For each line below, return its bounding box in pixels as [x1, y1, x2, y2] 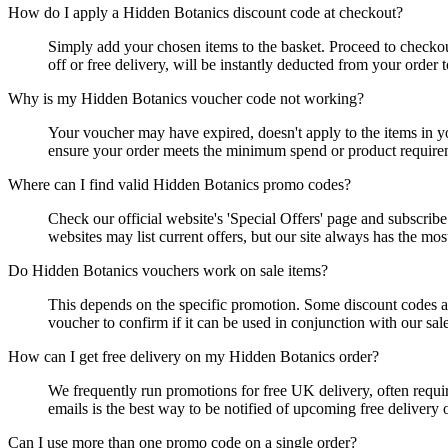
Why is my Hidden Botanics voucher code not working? [8, 90, 364, 108]
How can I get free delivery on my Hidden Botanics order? [8, 348, 379, 366]
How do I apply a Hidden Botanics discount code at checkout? [8, 4, 403, 22]
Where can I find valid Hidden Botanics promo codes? [8, 176, 351, 194]
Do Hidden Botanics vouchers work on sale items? [8, 262, 328, 280]
